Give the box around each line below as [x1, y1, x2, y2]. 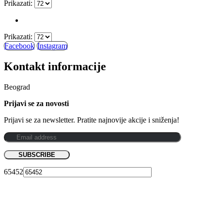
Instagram [37, 42, 67, 50]
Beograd [4, 82, 30, 91]
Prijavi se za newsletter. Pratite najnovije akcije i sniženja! [4, 115, 179, 124]
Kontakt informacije [4, 60, 106, 73]
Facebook [4, 42, 34, 50]
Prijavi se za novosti [4, 99, 69, 108]
